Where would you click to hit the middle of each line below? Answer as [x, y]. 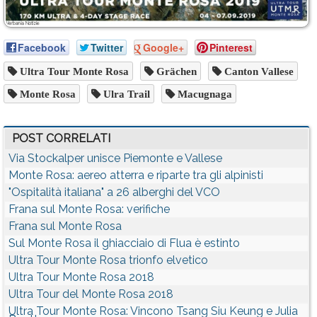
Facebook [42, 47]
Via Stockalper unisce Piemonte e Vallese [115, 158]
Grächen [175, 71]
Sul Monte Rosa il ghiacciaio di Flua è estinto [124, 243]
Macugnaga [203, 93]
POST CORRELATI [61, 138]
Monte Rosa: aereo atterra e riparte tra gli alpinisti [136, 175]
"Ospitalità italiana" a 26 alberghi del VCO [114, 192]
